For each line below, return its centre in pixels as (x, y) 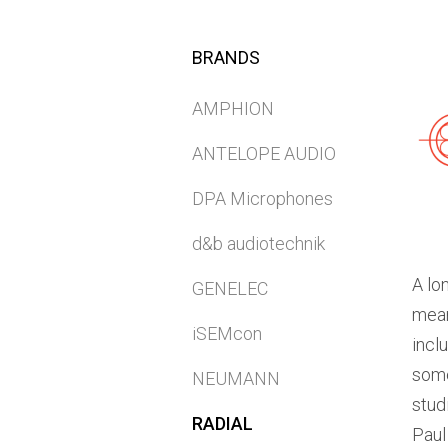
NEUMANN (236, 378)
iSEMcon (227, 333)
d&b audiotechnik (258, 243)
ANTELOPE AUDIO (264, 153)
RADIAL (222, 423)
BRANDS (226, 57)
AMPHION (233, 108)
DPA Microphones (262, 198)
